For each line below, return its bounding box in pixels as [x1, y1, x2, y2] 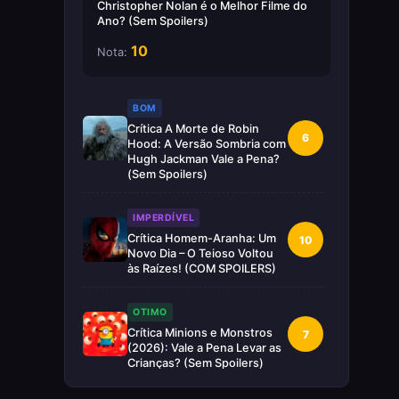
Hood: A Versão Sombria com [127, 136, 286, 151]
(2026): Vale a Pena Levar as [127, 340, 281, 354]
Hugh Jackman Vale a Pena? [127, 151, 280, 166]
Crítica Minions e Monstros [127, 325, 273, 339]
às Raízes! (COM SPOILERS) [127, 261, 276, 275]
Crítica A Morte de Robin [127, 121, 259, 135]
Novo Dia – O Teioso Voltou [127, 246, 273, 260]
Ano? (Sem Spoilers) [97, 13, 208, 28]
